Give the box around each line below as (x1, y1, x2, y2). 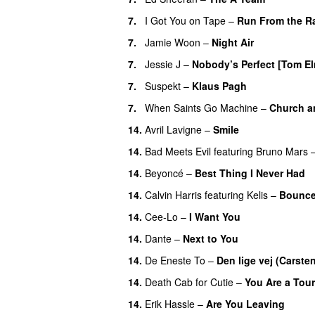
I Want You (189, 209, 240, 224)
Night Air (212, 34, 254, 49)
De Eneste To (145, 252, 205, 267)
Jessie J (145, 56, 181, 71)
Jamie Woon (145, 34, 200, 49)
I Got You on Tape (145, 13, 226, 27)
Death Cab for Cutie (145, 274, 233, 289)
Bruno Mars (256, 143, 308, 158)
